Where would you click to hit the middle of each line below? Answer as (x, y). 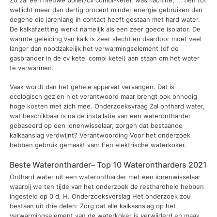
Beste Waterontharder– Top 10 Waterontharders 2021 (108, 164)
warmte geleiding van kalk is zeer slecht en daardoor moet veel (106, 39)
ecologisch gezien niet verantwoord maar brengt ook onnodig (103, 97)
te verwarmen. (32, 68)
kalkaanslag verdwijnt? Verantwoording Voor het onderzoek (100, 135)
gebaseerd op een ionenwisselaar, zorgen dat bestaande (96, 126)
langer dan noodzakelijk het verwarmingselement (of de (94, 48)
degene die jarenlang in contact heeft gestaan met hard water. (105, 19)
